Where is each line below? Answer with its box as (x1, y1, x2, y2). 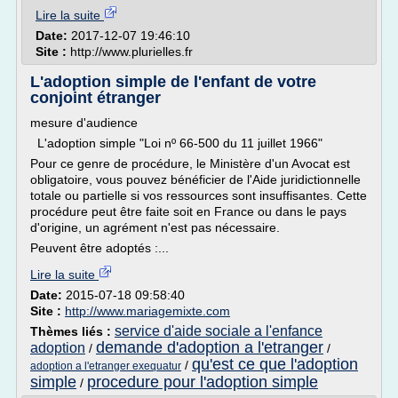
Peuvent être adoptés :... (30, 241, 169, 255)
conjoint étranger (30, 89, 161, 107)
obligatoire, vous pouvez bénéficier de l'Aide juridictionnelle (30, 172, 361, 187)
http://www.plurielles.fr (70, 44, 193, 59)
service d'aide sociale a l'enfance (115, 323, 322, 338)
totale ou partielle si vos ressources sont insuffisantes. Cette (30, 188, 367, 203)
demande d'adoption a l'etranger (96, 338, 323, 356)
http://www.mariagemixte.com (65, 304, 230, 318)
